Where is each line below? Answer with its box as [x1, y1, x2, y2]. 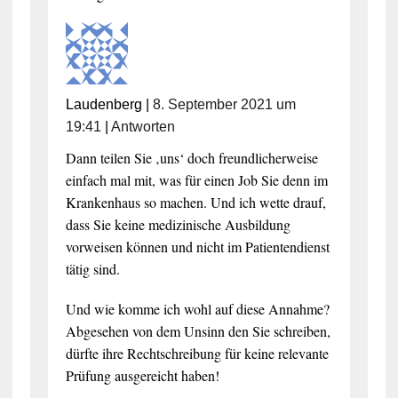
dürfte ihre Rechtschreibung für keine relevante [65, 343, 329, 362]
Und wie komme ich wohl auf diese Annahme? [65, 298, 330, 318]
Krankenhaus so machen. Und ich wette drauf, [65, 192, 326, 211]
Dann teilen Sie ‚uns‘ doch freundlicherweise [65, 147, 318, 167]
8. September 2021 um [152, 96, 296, 112]
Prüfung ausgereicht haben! [65, 365, 219, 385]
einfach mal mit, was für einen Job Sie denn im [65, 170, 328, 189]
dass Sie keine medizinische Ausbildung [65, 214, 291, 234]
